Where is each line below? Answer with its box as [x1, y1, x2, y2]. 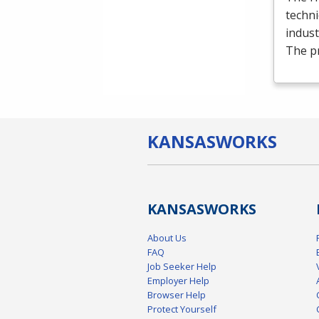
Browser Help [147, 288, 206, 302]
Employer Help [147, 274, 209, 288]
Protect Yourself [147, 303, 216, 316]
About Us [147, 231, 187, 245]
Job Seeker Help [147, 260, 216, 273]
